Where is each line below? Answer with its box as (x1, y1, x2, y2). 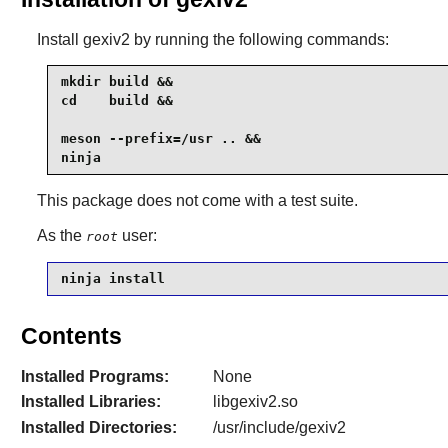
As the (36, 226, 86, 244)
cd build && (60, 93, 173, 109)
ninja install (60, 271, 165, 287)
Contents (20, 322, 122, 349)
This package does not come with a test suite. (36, 191, 358, 209)
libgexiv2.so (212, 393, 298, 411)
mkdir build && (60, 74, 173, 90)
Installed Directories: (20, 418, 177, 436)
